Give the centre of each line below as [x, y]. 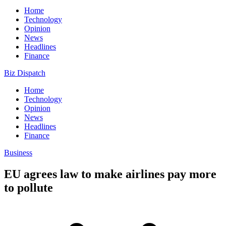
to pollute [29, 187]
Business [18, 153]
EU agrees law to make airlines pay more [110, 174]
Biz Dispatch [25, 73]
